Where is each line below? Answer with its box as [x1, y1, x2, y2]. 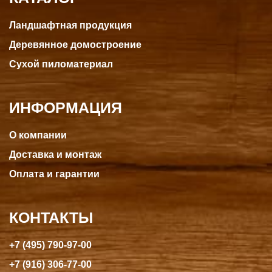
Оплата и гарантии [9, 169, 100, 179]
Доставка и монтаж [9, 149, 101, 160]
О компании [9, 130, 67, 140]
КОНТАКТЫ [9, 209, 93, 226]
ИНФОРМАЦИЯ [9, 99, 122, 116]
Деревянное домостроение [9, 39, 141, 50]
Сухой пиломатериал [9, 59, 113, 69]
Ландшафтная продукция [9, 20, 132, 30]
